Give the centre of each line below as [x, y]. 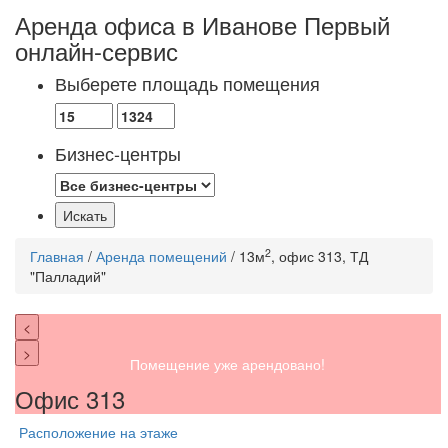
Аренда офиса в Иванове [159, 25]
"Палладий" [68, 276]
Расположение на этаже [96, 432]
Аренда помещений [161, 256]
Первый [347, 25]
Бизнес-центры [118, 153]
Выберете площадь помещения [187, 83]
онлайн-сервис [96, 51]
